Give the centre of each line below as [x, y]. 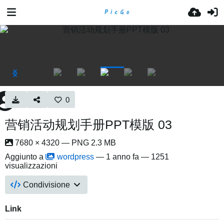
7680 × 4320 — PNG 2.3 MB [64, 143]
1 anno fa [122, 157]
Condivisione [47, 185]
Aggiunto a [25, 157]
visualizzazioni [31, 166]
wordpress [75, 157]
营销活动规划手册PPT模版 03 [88, 124]
